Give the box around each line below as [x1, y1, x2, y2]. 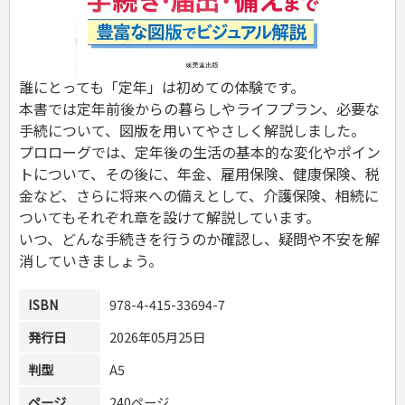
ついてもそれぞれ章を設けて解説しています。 [19, 205, 320, 228]
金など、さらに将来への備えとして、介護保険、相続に [19, 184, 379, 206]
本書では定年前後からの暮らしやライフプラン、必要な [19, 97, 380, 119]
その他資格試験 [60, 64, 142, 82]
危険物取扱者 [60, 5, 130, 23]
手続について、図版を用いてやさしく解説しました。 [19, 118, 365, 141]
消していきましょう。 [19, 249, 163, 271]
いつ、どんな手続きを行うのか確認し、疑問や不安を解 [19, 227, 380, 250]
